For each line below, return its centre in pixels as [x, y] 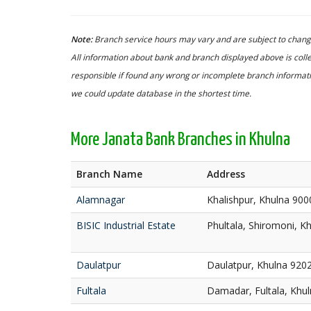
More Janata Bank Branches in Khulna [180, 140]
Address [226, 174]
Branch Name [109, 174]
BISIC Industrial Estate [126, 225]
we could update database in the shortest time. [161, 93]
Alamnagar [101, 200]
